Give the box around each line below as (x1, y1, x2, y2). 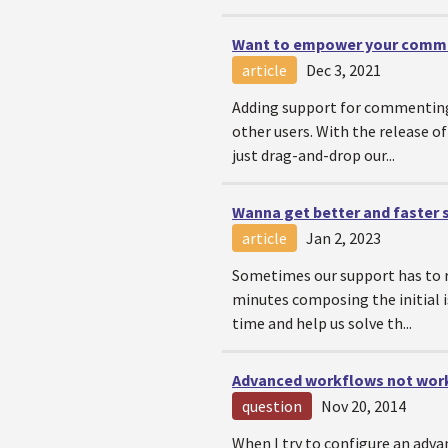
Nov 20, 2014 (321, 396, 406, 416)
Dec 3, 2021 (306, 60, 381, 80)
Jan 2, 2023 (306, 228, 381, 248)
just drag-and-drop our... (232, 145, 395, 165)
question (242, 396, 302, 416)
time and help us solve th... (232, 313, 412, 333)
